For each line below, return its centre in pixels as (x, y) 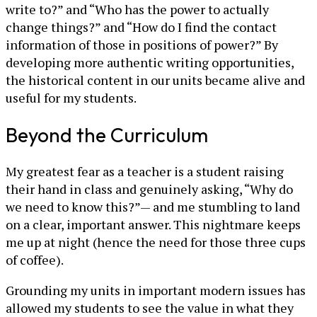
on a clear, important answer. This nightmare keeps (153, 225)
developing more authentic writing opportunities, (150, 62)
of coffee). (35, 260)
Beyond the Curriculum (107, 135)
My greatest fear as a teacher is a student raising (145, 172)
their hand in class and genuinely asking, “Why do (149, 189)
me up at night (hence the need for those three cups (156, 242)
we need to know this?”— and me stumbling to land (153, 207)
